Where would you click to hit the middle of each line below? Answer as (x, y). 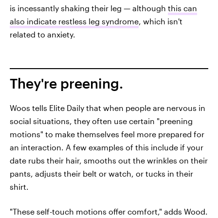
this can (182, 8)
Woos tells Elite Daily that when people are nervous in (108, 108)
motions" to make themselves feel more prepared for (107, 134)
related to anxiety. (43, 35)
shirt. (19, 187)
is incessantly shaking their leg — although (89, 8)
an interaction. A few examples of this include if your (107, 147)
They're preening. (66, 83)
